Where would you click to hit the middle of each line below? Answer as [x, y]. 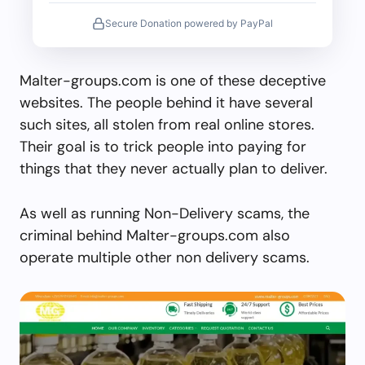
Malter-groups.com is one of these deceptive [173, 80]
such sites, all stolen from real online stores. [167, 124]
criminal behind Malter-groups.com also [155, 235]
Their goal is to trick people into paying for [163, 146]
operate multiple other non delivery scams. [165, 257]
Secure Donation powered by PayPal [189, 23]
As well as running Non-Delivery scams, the [165, 213]
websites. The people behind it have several [166, 102]
